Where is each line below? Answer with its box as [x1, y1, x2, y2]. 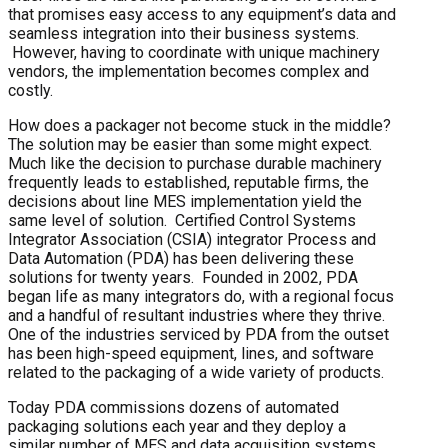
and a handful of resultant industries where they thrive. [8, 305, 389, 325]
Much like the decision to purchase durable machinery [8, 153, 382, 173]
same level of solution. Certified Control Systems [8, 210, 356, 230]
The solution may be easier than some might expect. [8, 134, 376, 154]
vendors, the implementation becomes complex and [8, 61, 369, 81]
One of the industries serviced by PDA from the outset [8, 324, 389, 344]
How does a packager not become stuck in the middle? [8, 115, 395, 135]
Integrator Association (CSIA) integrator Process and [8, 229, 376, 249]
